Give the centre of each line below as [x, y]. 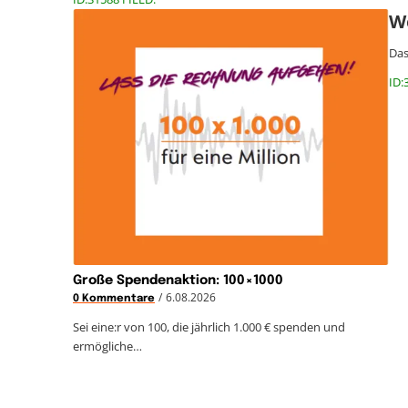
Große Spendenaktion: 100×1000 [178, 280]
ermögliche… [107, 346]
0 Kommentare [114, 298]
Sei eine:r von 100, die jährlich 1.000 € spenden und [209, 326]
